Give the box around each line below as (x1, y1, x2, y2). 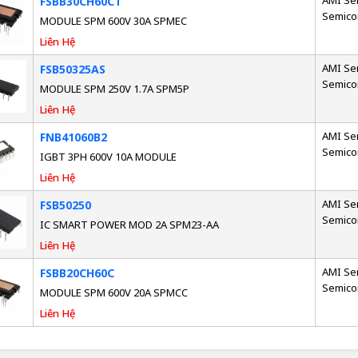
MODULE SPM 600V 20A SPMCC (39, 285, 188, 300)
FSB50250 (39, 197, 91, 213)
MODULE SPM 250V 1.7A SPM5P (39, 82, 189, 97)
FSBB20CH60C (39, 265, 114, 281)
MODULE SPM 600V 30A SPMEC (39, 14, 187, 29)
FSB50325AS (39, 62, 105, 78)
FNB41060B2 (39, 129, 107, 145)
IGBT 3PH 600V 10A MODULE (39, 149, 177, 165)
